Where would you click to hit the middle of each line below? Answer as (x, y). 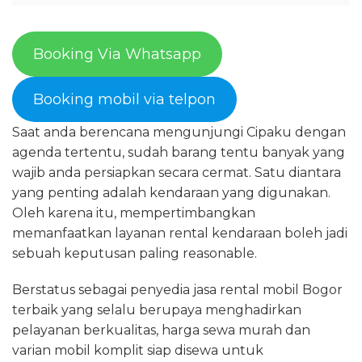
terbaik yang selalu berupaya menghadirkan (157, 310)
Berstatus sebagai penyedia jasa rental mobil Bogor (177, 290)
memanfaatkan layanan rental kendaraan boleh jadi (180, 233)
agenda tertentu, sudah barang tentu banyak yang (179, 152)
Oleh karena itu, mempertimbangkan (134, 213)
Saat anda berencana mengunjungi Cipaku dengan (179, 132)
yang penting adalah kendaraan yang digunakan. (171, 193)
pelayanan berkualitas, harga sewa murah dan (161, 330)
